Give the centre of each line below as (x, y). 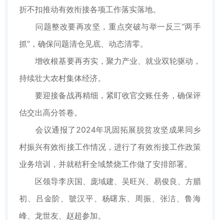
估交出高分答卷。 (51, 113)
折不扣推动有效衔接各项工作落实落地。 (90, 10)
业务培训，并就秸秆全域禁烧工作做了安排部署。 (106, 164)
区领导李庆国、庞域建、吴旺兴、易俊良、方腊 (110, 181)
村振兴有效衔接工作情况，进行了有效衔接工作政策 (110, 147)
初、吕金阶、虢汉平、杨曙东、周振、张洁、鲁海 (110, 199)
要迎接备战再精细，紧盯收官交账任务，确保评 (110, 96)
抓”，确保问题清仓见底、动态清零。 (83, 44)
